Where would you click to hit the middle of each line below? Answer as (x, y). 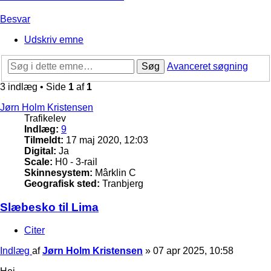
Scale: (38, 162)
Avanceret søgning (207, 66)
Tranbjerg (122, 183)
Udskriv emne (54, 40)
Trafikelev (45, 118)
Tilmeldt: (44, 140)
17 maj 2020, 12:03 (106, 140)
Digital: (40, 151)
